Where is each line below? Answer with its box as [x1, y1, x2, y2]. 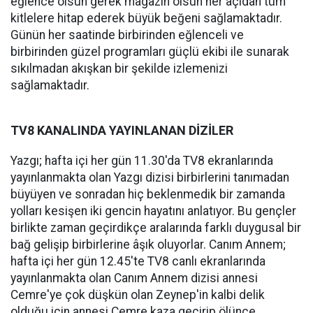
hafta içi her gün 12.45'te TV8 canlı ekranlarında [10, 254, 265, 268]
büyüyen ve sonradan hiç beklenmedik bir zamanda [10, 187, 285, 201]
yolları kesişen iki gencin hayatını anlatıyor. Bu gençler [10, 204, 296, 218]
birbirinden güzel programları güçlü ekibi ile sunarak [10, 45, 289, 59]
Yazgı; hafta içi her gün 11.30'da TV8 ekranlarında [10, 154, 273, 168]
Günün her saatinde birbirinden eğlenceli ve [10, 28, 244, 42]
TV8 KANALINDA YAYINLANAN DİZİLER [10, 123, 233, 138]
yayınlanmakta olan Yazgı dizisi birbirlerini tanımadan [10, 170, 289, 184]
